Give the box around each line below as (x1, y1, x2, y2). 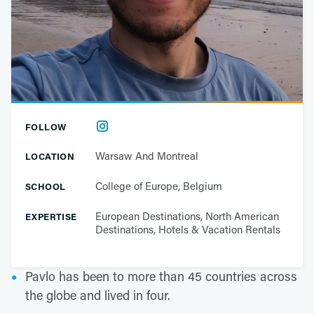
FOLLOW (25, 121, 67, 132)
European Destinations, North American (95, 209, 279, 223)
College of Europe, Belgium (95, 179, 222, 193)
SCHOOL (25, 180, 66, 192)
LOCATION (25, 150, 75, 162)
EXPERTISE (25, 210, 77, 222)
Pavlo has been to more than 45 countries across (25, 268, 297, 285)
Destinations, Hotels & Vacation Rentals (95, 222, 280, 236)
